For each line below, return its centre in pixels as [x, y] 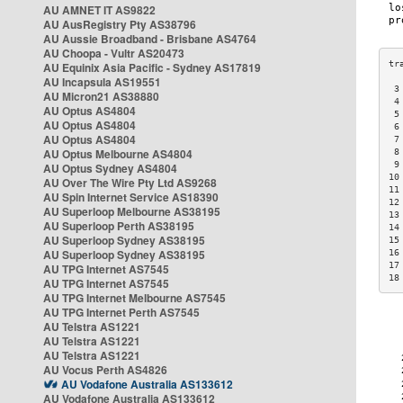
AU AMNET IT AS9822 [99, 10]
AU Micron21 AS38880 [101, 96]
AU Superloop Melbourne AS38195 [132, 211]
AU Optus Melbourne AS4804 [118, 154]
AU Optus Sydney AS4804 [110, 168]
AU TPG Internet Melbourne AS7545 [134, 298]
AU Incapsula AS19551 [102, 82]
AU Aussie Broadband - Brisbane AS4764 [150, 39]
